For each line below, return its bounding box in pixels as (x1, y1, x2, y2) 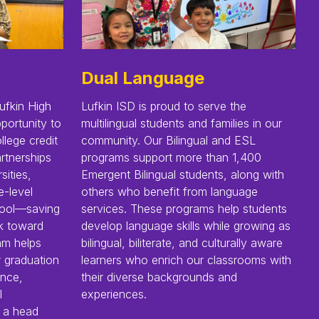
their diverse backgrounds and (81, 269, 237, 284)
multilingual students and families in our (81, 115, 282, 130)
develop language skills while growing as (81, 218, 291, 233)
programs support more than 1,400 (81, 150, 261, 164)
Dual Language (81, 67, 204, 88)
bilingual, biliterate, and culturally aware (81, 235, 283, 250)
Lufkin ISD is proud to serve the (81, 98, 246, 113)
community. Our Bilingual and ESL (81, 132, 256, 147)
